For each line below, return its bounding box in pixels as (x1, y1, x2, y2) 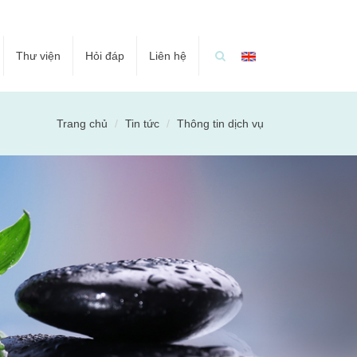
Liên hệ (149, 49, 186, 62)
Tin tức (125, 117, 159, 130)
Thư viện (16, 49, 61, 62)
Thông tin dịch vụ (177, 117, 264, 130)
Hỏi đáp (85, 49, 124, 62)
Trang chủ (57, 117, 108, 130)
